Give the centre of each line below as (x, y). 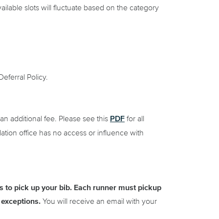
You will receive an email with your (99, 201)
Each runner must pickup (117, 187)
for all (134, 119)
